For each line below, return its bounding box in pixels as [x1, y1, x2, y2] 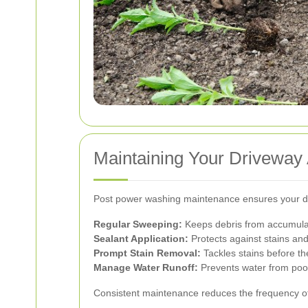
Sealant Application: [93, 232, 188, 244]
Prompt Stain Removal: [93, 247, 201, 258]
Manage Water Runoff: [93, 261, 198, 273]
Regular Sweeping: [93, 218, 182, 230]
